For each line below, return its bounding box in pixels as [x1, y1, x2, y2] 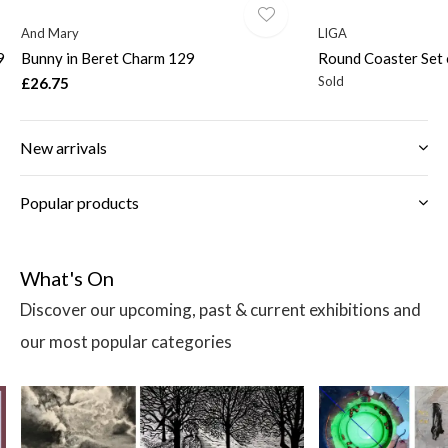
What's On [20, 266, 114, 291]
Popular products [20, 193, 139, 213]
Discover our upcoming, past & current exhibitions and [20, 299, 421, 321]
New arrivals [20, 138, 107, 158]
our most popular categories [20, 331, 232, 353]
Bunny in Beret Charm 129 [20, 49, 195, 68]
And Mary [20, 25, 79, 42]
